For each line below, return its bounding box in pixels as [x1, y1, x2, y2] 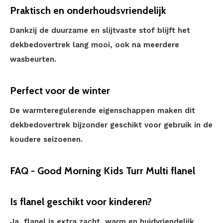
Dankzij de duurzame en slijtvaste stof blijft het [10, 26, 190, 35]
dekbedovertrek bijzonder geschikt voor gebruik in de [10, 120, 213, 129]
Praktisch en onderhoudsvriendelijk [10, 4, 166, 16]
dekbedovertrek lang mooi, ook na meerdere [10, 40, 179, 49]
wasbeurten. [10, 55, 56, 64]
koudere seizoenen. [10, 135, 83, 144]
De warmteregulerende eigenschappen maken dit [10, 106, 195, 115]
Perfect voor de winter [10, 85, 110, 97]
